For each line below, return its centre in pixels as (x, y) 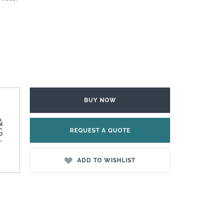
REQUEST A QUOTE (100, 130)
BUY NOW (100, 100)
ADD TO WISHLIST (106, 161)
